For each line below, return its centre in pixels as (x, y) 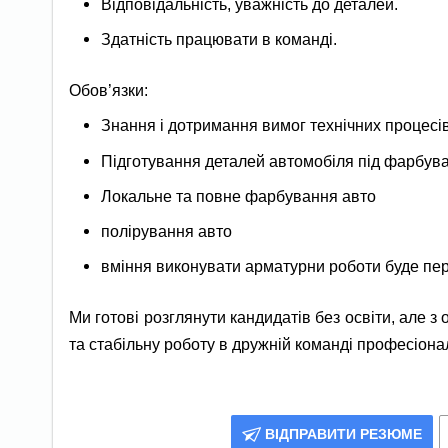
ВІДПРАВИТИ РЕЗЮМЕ (343, 433)
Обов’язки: (109, 90)
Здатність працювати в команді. (219, 39)
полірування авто (167, 230)
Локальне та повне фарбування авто (239, 195)
